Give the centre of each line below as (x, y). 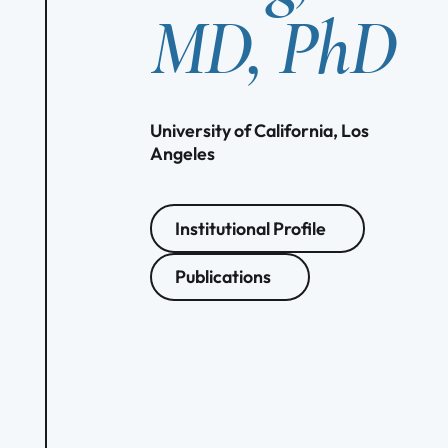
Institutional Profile (251, 228)
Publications (223, 277)
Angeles (182, 153)
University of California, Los (259, 130)
